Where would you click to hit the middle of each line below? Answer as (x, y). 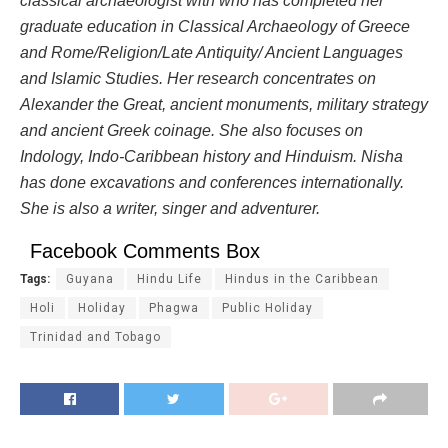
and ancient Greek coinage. (119, 131)
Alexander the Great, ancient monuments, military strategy (224, 105)
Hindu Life (169, 279)
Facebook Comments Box (145, 251)
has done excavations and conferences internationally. (212, 183)
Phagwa (174, 308)
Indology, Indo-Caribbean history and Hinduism (186, 157)
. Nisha (378, 157)
